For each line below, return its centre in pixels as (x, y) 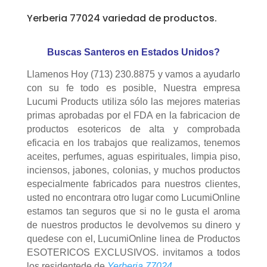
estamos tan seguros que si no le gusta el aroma (133, 211)
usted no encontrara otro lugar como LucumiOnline (133, 198)
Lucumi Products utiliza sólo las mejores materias (133, 102)
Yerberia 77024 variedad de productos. (122, 18)
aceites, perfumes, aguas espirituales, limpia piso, (133, 156)
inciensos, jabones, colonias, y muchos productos (133, 170)
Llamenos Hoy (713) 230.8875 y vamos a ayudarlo (133, 74)
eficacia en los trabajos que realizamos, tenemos (133, 143)
